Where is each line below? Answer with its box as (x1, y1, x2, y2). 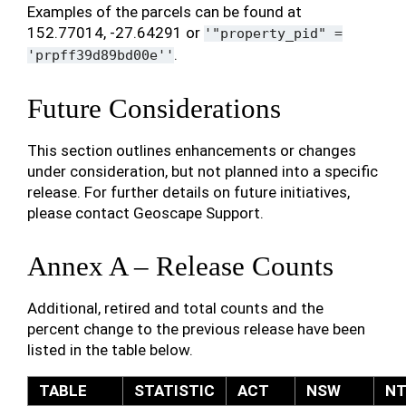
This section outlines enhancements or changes (27, 141, 356, 159)
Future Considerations (27, 93, 281, 124)
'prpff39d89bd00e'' (27, 47, 174, 63)
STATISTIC (133, 382, 215, 400)
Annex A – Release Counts (27, 251, 333, 282)
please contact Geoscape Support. (27, 204, 264, 222)
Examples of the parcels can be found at (27, 3, 302, 21)
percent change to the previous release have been (27, 320, 365, 338)
